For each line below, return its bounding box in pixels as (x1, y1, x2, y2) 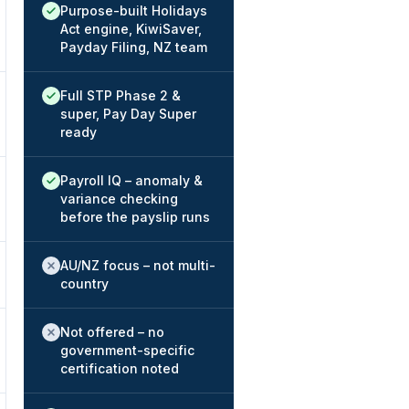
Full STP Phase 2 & (60, 88, 181, 103)
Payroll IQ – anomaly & (60, 173, 203, 188)
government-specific (60, 342, 194, 358)
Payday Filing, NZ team (60, 39, 207, 55)
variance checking (60, 191, 178, 206)
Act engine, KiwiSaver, (60, 21, 202, 37)
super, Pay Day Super (60, 106, 196, 121)
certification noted (60, 361, 179, 376)
